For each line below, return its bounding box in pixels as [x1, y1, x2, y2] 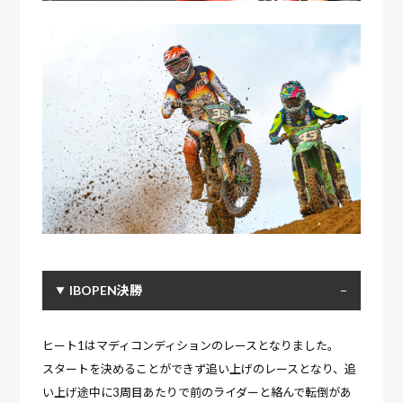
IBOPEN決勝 [69, 282, 143, 298]
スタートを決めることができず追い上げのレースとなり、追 [42, 361, 357, 376]
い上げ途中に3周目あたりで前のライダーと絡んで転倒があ [42, 384, 353, 399]
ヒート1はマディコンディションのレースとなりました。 [42, 337, 340, 353]
